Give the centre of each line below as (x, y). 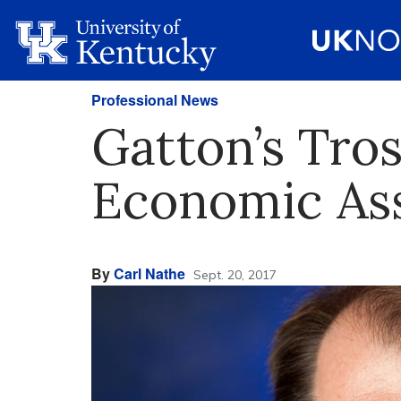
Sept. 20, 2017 (235, 275)
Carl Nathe (149, 273)
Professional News (155, 100)
